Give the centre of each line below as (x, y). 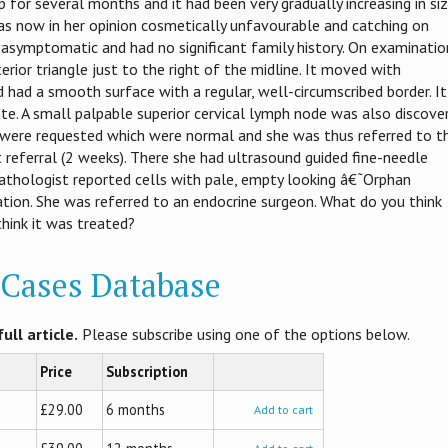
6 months (135, 410)
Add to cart (283, 410)
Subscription (147, 372)
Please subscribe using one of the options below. (244, 334)
